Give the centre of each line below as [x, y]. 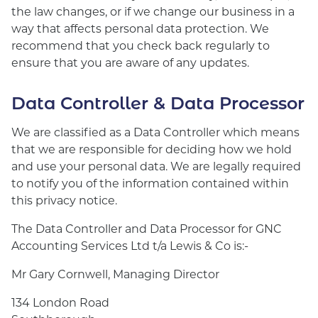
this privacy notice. [64, 200]
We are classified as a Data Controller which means [155, 132]
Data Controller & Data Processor [158, 102]
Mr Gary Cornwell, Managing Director [115, 274]
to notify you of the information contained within [150, 183]
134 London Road [60, 302]
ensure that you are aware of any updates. [130, 62]
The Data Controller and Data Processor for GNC [147, 228]
